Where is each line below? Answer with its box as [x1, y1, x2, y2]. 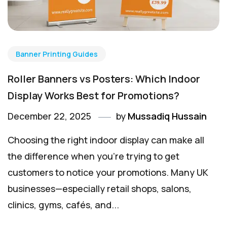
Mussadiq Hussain [128, 110, 207, 123]
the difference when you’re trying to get [8, 150, 179, 163]
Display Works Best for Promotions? [8, 89, 179, 103]
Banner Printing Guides [16, 49, 98, 59]
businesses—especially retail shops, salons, [8, 182, 192, 195]
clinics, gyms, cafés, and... [8, 199, 119, 211]
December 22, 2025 [8, 110, 91, 123]
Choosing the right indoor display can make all [8, 134, 204, 146]
